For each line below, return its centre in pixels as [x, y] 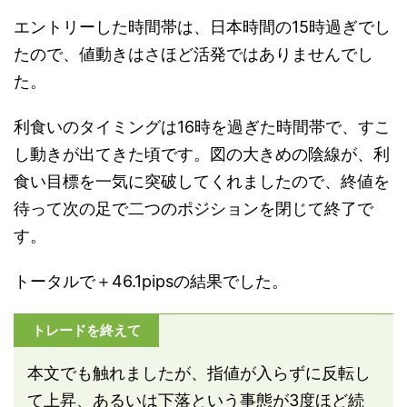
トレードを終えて [86, 330]
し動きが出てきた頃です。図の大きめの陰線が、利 [202, 154]
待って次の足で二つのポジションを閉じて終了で [194, 208]
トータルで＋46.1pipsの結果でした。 [151, 281]
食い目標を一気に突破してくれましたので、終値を [202, 181]
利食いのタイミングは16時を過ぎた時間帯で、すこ [202, 126]
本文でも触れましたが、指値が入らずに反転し [199, 372]
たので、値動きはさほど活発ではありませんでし [194, 54]
